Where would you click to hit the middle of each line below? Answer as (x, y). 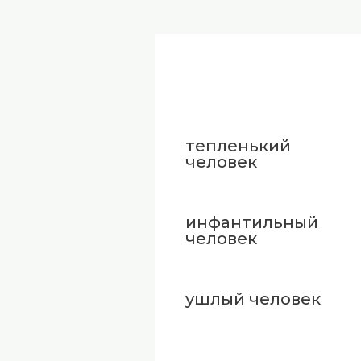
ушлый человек (253, 299)
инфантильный (251, 222)
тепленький (238, 145)
